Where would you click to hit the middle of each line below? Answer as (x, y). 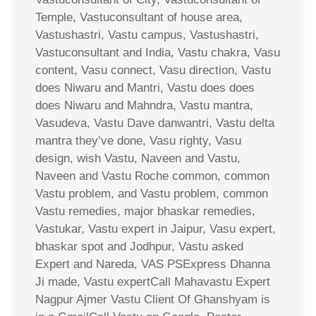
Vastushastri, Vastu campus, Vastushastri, (147, 35)
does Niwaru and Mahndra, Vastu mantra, (144, 105)
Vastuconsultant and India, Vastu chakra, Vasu (158, 52)
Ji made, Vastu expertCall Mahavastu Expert (153, 281)
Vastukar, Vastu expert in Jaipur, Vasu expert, (156, 229)
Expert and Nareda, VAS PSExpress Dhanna (153, 264)
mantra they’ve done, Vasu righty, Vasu (138, 140)
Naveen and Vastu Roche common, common (152, 176)
